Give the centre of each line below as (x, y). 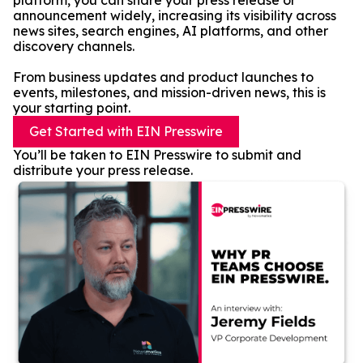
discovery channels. (74, 46)
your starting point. (72, 108)
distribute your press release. (103, 170)
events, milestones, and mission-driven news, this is (169, 92)
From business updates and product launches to (163, 77)
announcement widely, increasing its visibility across (175, 15)
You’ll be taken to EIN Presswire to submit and (157, 155)
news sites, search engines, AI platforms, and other (171, 31)
